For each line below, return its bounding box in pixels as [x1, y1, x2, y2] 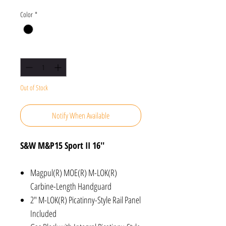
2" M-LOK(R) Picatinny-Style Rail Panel [30, 194, 141, 206]
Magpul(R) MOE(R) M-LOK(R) [30, 166, 117, 179]
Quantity [20, 44, 39, 54]
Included [30, 207, 56, 220]
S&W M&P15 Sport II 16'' [20, 139, 107, 152]
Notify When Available [52, 110, 109, 122]
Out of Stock [20, 83, 48, 93]
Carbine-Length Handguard [30, 180, 111, 193]
